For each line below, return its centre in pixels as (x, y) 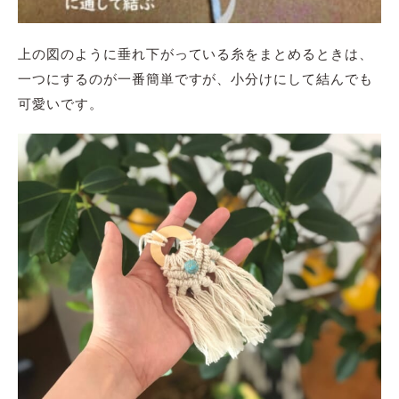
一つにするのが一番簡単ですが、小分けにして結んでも (195, 77)
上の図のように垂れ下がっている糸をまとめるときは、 (195, 53)
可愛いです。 (61, 102)
